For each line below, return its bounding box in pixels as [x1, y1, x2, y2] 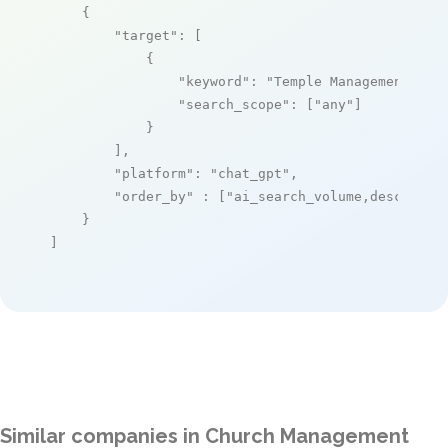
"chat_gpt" [210, 165, 290, 181]
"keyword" [178, 73, 250, 89]
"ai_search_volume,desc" [226, 188, 410, 204]
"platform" [114, 165, 194, 181]
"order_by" [114, 188, 194, 204]
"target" [114, 27, 178, 43]
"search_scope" [178, 96, 290, 112]
